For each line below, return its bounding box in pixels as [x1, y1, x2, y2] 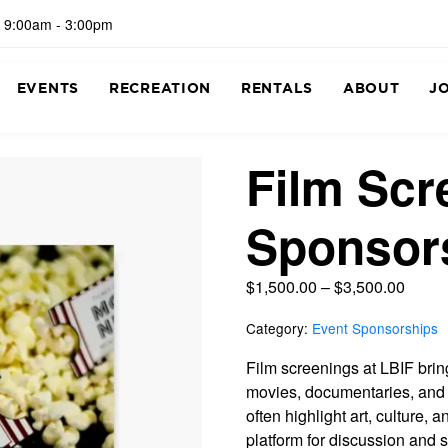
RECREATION [109, 79, 211, 98]
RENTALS [241, 79, 313, 98]
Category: [246, 318, 308, 339]
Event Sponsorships [312, 318, 438, 339]
